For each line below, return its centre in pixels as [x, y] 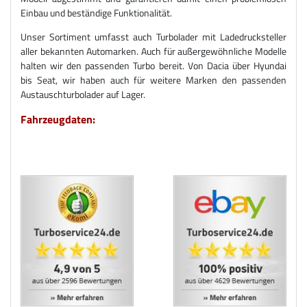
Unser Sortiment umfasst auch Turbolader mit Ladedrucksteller [153, 36]
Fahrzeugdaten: [58, 119]
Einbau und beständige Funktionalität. [96, 12]
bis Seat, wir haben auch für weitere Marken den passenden [153, 79]
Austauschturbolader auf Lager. [83, 94]
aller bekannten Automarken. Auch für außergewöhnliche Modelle [153, 51]
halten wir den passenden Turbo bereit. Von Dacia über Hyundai [153, 65]
